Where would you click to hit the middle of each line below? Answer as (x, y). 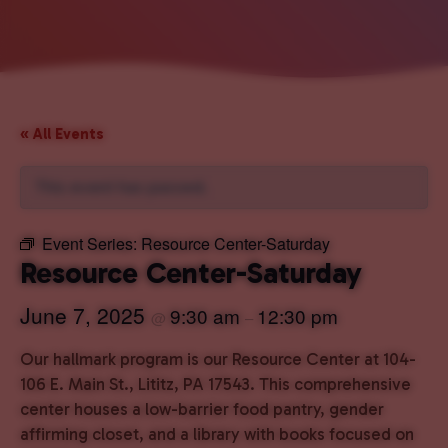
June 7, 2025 (85, 315)
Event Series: (91, 243)
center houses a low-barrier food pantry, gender (202, 409)
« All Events (62, 134)
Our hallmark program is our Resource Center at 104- (218, 359)
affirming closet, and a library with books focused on (217, 434)
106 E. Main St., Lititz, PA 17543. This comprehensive (215, 384)
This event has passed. (121, 187)
